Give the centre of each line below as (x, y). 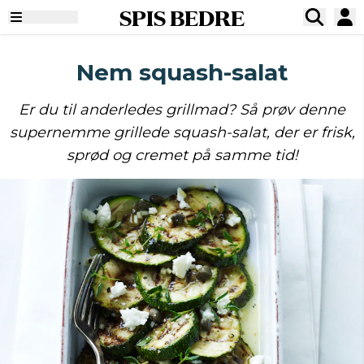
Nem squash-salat (182, 72)
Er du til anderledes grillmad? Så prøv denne (182, 110)
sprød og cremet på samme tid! (182, 155)
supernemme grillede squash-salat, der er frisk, (182, 132)
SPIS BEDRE (182, 17)
